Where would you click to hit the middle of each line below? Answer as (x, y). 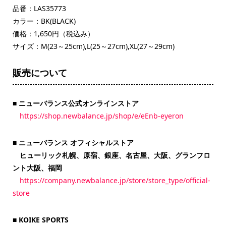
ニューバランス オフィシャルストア (76, 143)
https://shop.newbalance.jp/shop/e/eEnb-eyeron (101, 116)
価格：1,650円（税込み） (53, 34)
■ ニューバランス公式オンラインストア (75, 103)
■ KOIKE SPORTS (40, 220)
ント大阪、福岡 (37, 168)
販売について (40, 73)
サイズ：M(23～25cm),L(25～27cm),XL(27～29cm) (93, 46)
